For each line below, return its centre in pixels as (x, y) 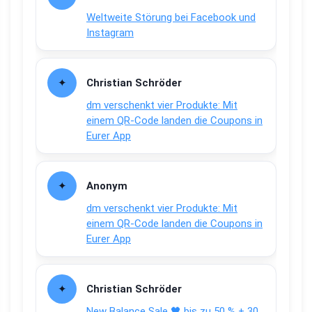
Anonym (107, 186)
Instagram (110, 33)
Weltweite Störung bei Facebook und (171, 18)
